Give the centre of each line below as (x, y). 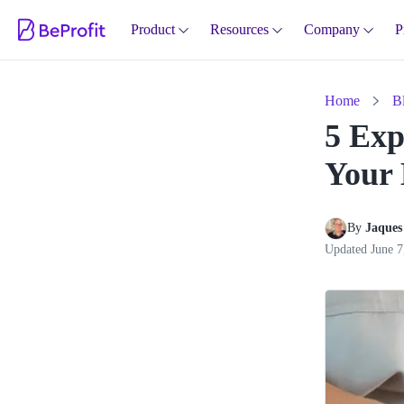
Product (153, 29)
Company (332, 29)
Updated (348, 249)
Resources (239, 29)
